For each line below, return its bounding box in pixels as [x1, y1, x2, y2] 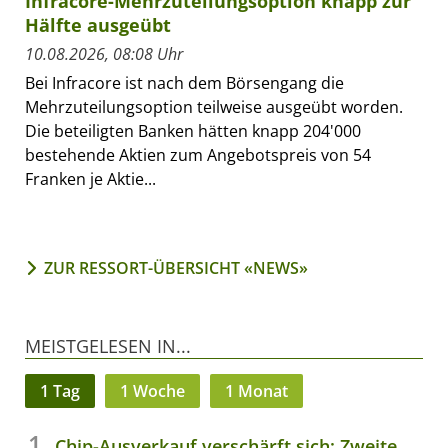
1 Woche [120, 379, 185, 402]
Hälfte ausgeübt [25, 12, 171, 37]
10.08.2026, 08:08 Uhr [25, 42, 183, 65]
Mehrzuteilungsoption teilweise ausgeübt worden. [25, 95, 403, 118]
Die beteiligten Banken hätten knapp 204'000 [25, 119, 361, 142]
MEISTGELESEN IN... [25, 333, 191, 358]
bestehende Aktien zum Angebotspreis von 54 [25, 143, 371, 166]
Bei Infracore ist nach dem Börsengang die [25, 71, 344, 94]
